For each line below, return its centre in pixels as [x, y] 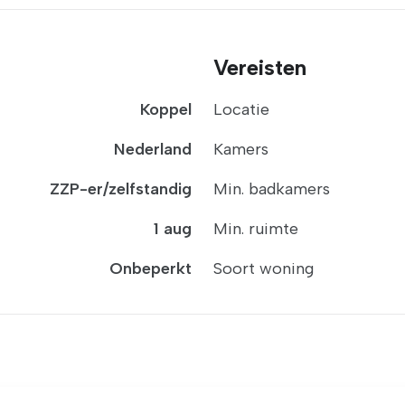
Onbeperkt [151, 268]
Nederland [153, 149]
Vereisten [260, 67]
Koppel [166, 109]
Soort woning [264, 268]
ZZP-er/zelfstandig [121, 189]
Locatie [241, 109]
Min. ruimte [256, 229]
